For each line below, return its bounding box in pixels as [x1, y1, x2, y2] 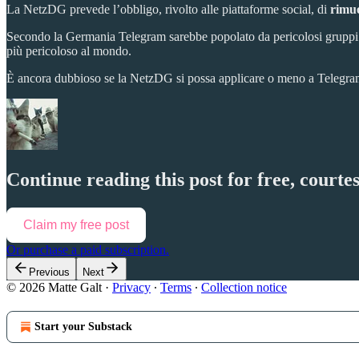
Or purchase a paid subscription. [6, 243, 169, 257]
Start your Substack [34, 321, 132, 333]
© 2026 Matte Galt [6, 280, 102, 295]
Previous [29, 266, 70, 279]
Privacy [112, 280, 151, 295]
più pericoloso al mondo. [6, 43, 131, 58]
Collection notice [201, 280, 287, 295]
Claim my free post [23, 218, 129, 232]
